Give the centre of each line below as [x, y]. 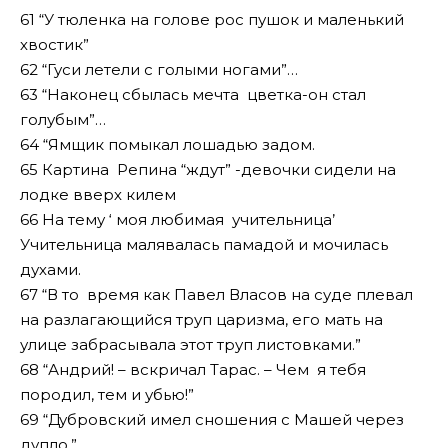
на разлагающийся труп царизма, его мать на [203, 320]
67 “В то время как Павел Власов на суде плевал [216, 295]
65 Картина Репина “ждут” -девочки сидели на [208, 170]
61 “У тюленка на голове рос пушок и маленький [214, 20]
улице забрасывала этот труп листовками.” [190, 345]
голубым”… [63, 120]
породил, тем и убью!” [107, 395]
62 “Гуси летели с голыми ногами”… [159, 70]
